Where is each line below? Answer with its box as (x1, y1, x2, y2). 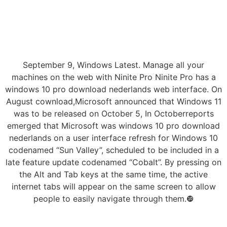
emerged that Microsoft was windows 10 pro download (7, 121, 220, 131)
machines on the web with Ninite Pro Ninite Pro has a (11, 72, 216, 83)
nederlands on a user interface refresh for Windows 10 (9, 133, 218, 143)
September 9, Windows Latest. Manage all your (23, 60, 204, 70)
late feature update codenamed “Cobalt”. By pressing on (6, 157, 221, 168)
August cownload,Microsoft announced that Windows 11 (6, 96, 221, 107)
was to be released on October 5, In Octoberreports (13, 108, 214, 119)
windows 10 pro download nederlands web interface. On (5, 84, 222, 95)
